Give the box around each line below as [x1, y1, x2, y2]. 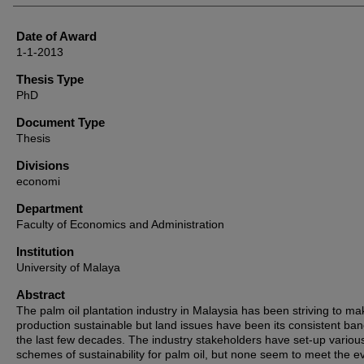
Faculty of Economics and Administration [16, 218, 224, 231]
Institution [16, 245, 74, 258]
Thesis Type [16, 72, 84, 86]
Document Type [16, 115, 105, 129]
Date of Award [16, 29, 97, 43]
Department [16, 201, 83, 215]
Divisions [16, 158, 69, 172]
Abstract [16, 288, 65, 301]
